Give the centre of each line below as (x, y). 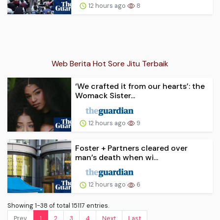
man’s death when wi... (117, 157)
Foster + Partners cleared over (131, 148)
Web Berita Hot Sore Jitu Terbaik (110, 63)
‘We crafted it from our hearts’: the (140, 86)
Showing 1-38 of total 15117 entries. (58, 206)
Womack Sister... (105, 95)
